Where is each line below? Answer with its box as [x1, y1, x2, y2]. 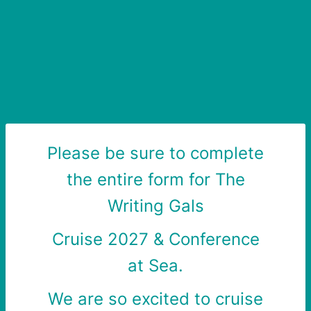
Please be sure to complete [47, 143, 264, 163]
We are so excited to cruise [48, 289, 263, 309]
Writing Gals [107, 196, 204, 216]
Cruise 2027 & [51, 229, 164, 249]
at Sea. [128, 255, 183, 276]
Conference [163, 229, 260, 249]
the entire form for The [66, 169, 245, 190]
